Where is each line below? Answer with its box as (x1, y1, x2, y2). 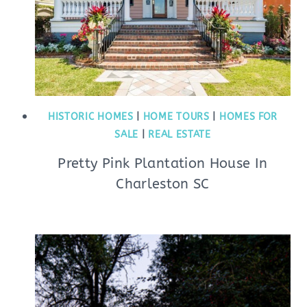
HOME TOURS (143, 111, 210, 123)
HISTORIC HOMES (47, 111, 134, 123)
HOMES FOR (219, 111, 278, 123)
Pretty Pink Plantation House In (58, 156, 268, 171)
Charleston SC (116, 176, 210, 192)
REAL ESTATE (148, 129, 211, 140)
